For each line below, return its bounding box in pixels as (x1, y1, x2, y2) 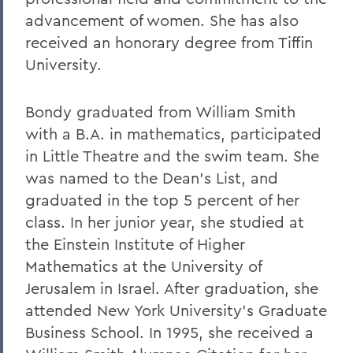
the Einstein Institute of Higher (25, 234, 245, 255)
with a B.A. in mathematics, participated (25, 124, 321, 144)
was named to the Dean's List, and (25, 168, 278, 188)
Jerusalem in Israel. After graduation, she (25, 278, 318, 299)
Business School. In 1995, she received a (25, 322, 314, 343)
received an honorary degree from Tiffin (25, 32, 313, 53)
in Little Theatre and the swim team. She (25, 146, 319, 166)
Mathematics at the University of (25, 256, 262, 277)
